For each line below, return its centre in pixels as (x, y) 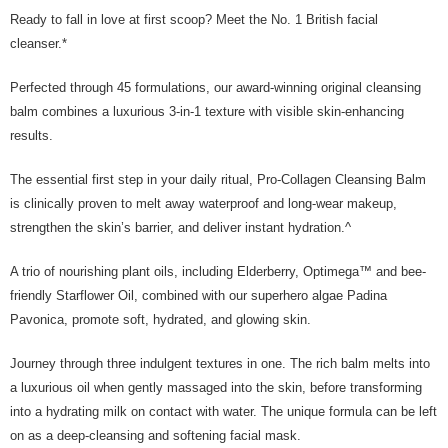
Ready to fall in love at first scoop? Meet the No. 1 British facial (194, 19)
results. (35, 135)
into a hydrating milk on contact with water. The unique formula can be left (223, 411)
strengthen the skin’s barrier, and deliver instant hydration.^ (184, 227)
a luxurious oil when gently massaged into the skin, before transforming (216, 387)
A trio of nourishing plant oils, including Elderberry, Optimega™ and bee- (218, 271)
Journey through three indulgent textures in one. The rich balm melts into (220, 363)
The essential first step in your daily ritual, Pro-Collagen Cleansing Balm (218, 179)
